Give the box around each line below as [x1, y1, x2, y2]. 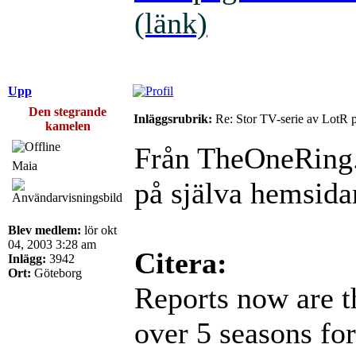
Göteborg [31, 265, 82, 280]
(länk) [134, 6, 207, 40]
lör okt [81, 222, 117, 237]
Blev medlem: [8, 222, 81, 237]
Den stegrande [29, 104, 106, 118]
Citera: [134, 246, 227, 280]
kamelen [44, 118, 91, 133]
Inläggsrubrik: [133, 111, 212, 126]
